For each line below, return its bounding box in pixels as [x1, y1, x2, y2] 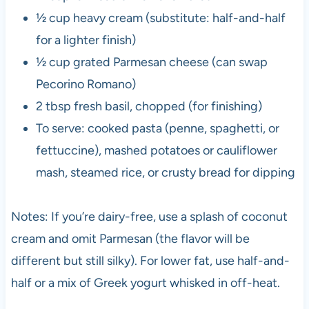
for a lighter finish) [35, 32, 136, 48]
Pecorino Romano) [35, 76, 136, 92]
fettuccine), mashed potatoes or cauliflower [35, 142, 277, 158]
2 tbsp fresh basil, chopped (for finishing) [35, 98, 262, 114]
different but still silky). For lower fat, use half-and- [10, 252, 290, 268]
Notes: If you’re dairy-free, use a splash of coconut [10, 208, 288, 224]
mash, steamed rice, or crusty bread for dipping [35, 164, 295, 180]
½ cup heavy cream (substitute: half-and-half [35, 10, 286, 26]
